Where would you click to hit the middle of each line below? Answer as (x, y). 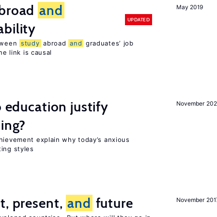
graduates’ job (108, 43)
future (113, 203)
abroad (55, 43)
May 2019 (190, 7)
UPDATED (138, 19)
